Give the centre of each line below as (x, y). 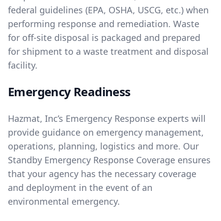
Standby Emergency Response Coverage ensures (109, 160)
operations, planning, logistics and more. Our (103, 146)
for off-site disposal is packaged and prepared (104, 37)
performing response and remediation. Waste (104, 24)
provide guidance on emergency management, (106, 132)
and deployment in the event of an (80, 187)
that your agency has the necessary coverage (102, 174)
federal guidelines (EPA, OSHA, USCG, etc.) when (108, 10)
